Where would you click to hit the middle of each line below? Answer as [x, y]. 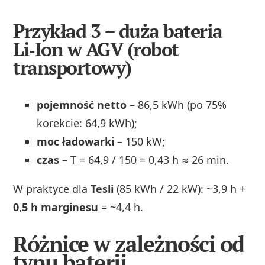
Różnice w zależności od [129, 244]
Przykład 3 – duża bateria [118, 31]
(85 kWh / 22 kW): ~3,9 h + [180, 189]
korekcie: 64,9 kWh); [87, 123]
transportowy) [72, 68]
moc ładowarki [76, 142]
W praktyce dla [52, 189]
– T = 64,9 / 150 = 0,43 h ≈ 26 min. [144, 160]
